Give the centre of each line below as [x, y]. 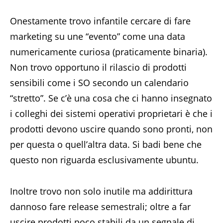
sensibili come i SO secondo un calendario [99, 83]
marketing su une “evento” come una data [98, 36]
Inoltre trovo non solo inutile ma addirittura [101, 191]
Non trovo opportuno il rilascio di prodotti [98, 67]
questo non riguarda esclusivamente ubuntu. [104, 160]
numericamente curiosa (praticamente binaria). [109, 52]
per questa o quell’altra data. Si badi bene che [106, 144]
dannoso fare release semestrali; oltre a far [100, 207]
